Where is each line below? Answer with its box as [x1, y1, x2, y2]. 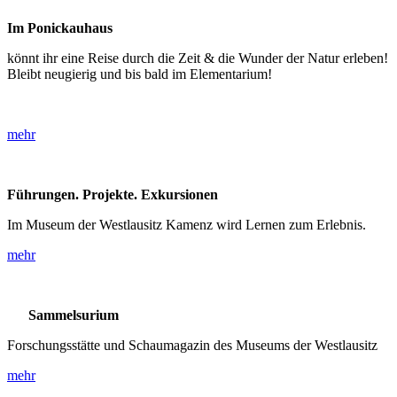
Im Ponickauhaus [7, 20, 113, 36]
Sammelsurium [7, 307, 119, 323]
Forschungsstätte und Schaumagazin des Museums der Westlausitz [7, 338, 378, 354]
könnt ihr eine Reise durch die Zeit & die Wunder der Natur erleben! [7, 51, 388, 66]
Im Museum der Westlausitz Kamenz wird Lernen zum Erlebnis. [7, 217, 370, 233]
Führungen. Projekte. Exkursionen [7, 187, 218, 203]
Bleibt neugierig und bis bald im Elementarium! [7, 66, 272, 82]
